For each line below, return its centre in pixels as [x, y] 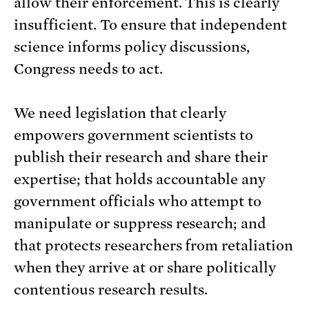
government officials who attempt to [138, 201]
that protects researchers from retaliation [154, 245]
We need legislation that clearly [120, 113]
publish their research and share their [141, 157]
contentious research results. [111, 289]
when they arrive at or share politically [145, 267]
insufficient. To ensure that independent [151, 24]
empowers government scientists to [134, 135]
